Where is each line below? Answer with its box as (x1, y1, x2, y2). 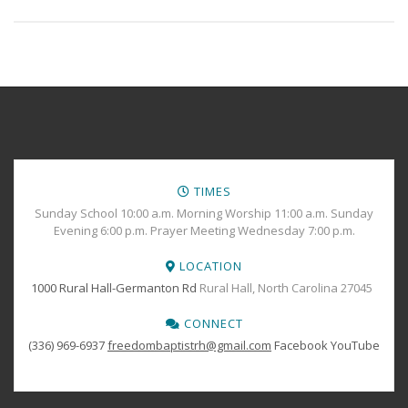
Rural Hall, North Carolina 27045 (196, 280, 378, 296)
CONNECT (179, 315, 243, 331)
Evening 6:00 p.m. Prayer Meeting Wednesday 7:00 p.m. (53, 222, 355, 239)
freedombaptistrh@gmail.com (107, 337, 271, 353)
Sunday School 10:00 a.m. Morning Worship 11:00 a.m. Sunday (35, 205, 373, 221)
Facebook (274, 337, 328, 353)
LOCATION (176, 258, 242, 274)
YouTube (331, 337, 380, 353)
